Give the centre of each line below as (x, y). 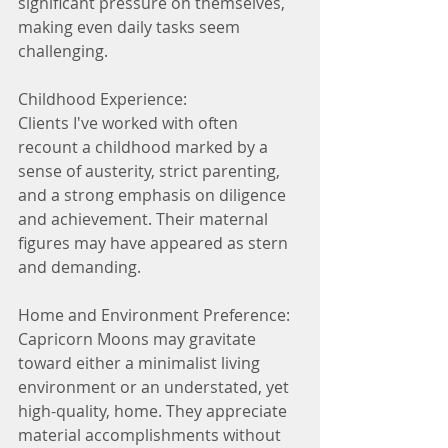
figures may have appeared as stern (155, 243)
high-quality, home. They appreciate (154, 411)
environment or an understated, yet (155, 387)
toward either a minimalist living (141, 363)
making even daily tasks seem (131, 27)
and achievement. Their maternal (145, 219)
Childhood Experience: (102, 99)
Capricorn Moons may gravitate (139, 339)
